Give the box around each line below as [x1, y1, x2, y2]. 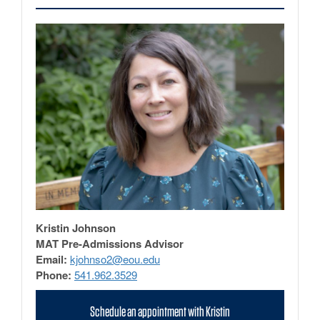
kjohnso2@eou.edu [70, 251, 160, 266]
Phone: [36, 266, 71, 283]
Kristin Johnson [36, 219, 116, 236]
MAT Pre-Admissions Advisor [36, 235, 184, 251]
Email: [36, 251, 67, 267]
